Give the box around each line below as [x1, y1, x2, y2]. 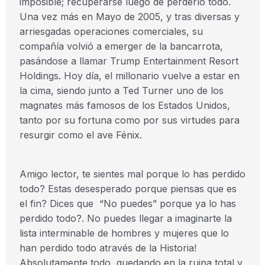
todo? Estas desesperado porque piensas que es [19, 183, 237, 195]
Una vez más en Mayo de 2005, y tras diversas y [19, 11, 240, 22]
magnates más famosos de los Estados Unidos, [19, 99, 230, 111]
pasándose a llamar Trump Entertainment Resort [19, 55, 238, 67]
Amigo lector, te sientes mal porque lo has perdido [19, 168, 245, 180]
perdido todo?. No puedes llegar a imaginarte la [19, 212, 232, 224]
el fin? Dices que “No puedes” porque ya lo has [19, 198, 236, 209]
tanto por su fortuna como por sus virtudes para [19, 114, 240, 126]
